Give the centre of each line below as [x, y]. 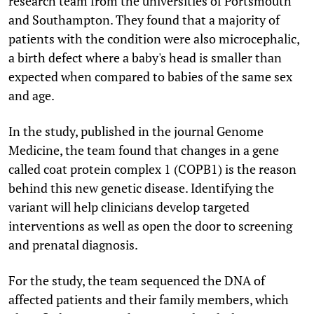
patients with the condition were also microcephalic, [154, 38]
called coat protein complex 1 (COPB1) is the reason [152, 169]
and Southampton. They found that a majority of [144, 19]
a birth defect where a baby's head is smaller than [145, 57]
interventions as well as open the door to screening [150, 225]
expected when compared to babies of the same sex [150, 76]
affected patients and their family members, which [149, 299]
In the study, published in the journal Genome [136, 131]
